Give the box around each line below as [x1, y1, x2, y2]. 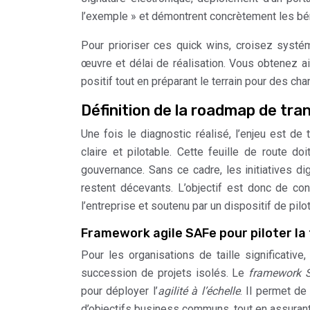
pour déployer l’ [81, 284, 158, 298]
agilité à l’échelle [157, 284, 240, 298]
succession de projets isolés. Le [81, 266, 249, 280]
